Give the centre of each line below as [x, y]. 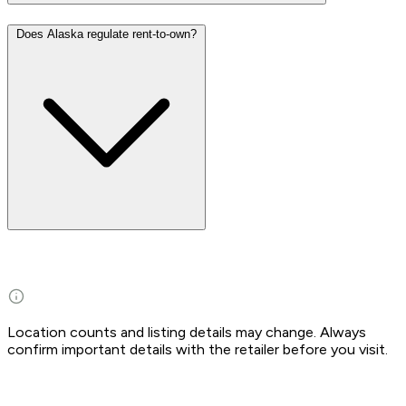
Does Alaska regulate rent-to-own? [106, 34]
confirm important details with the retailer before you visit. [198, 349]
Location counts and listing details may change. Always [187, 332]
